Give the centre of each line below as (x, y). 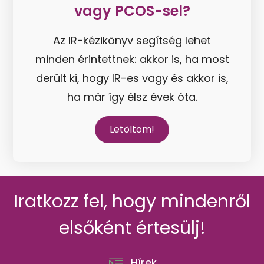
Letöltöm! (132, 130)
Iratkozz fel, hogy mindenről (132, 201)
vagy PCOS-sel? (132, 11)
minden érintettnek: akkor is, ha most (132, 60)
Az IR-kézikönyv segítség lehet (132, 41)
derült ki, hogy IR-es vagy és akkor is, (132, 78)
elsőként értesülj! (132, 228)
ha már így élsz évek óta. (132, 97)
